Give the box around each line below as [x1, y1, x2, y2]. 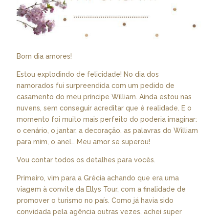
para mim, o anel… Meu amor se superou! [16, 137, 150, 146]
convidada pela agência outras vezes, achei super [16, 207, 182, 216]
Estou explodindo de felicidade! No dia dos [16, 70, 159, 78]
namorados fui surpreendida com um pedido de [16, 81, 175, 89]
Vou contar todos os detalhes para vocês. [16, 155, 155, 164]
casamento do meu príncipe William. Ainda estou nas [16, 92, 192, 101]
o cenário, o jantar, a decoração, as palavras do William [16, 126, 198, 134]
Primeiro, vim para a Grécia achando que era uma [16, 174, 179, 182]
